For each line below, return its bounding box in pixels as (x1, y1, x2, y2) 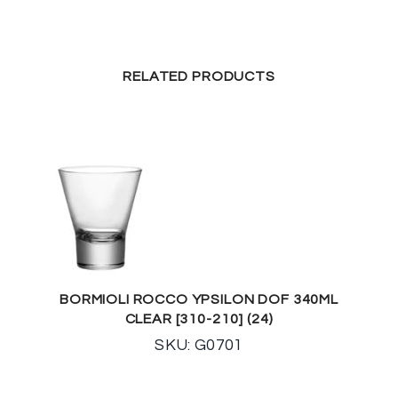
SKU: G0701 (155, 336, 243, 354)
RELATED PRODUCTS (123, 68, 275, 84)
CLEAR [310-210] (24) (124, 311, 274, 326)
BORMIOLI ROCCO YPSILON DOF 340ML (60, 291, 338, 306)
